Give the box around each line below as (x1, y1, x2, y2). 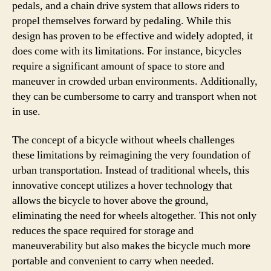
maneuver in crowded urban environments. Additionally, (12, 74, 258, 88)
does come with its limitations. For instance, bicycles (12, 44, 241, 58)
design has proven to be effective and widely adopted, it (12, 28, 253, 43)
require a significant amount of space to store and (12, 59, 224, 73)
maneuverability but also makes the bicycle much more (12, 239, 250, 253)
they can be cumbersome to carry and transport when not (12, 89, 256, 103)
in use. (12, 104, 41, 119)
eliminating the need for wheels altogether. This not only (12, 209, 256, 223)
